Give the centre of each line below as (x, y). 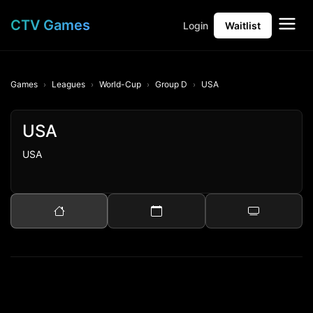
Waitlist (243, 25)
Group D (171, 84)
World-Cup (120, 84)
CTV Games (50, 25)
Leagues (68, 84)
